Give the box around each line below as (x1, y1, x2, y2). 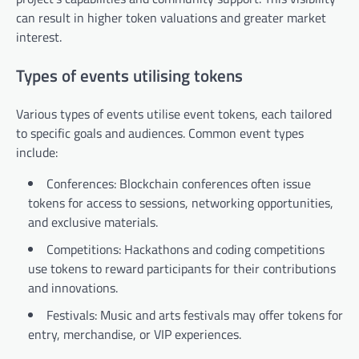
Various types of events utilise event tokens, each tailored (16, 104, 332, 124)
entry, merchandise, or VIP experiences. (28, 325, 241, 345)
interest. (16, 26, 62, 46)
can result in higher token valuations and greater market (16, 7, 326, 27)
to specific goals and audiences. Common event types (16, 123, 304, 143)
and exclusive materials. (28, 212, 158, 232)
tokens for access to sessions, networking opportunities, (28, 193, 333, 213)
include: (16, 143, 58, 163)
